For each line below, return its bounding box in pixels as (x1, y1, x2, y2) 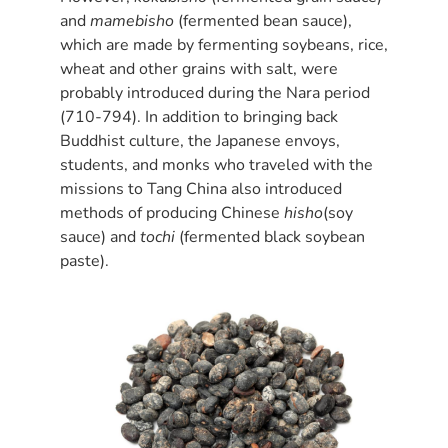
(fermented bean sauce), (174, 9, 352, 32)
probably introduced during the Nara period (60, 81, 370, 104)
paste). (60, 249, 109, 272)
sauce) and (60, 225, 140, 248)
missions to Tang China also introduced (60, 177, 342, 200)
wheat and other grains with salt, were (60, 57, 338, 80)
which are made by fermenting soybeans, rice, (60, 33, 388, 56)
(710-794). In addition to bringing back (60, 105, 338, 128)
